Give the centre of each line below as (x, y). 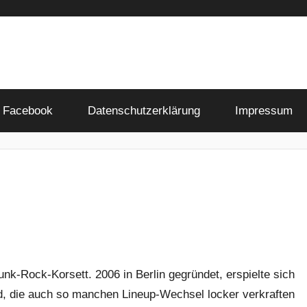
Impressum (263, 110)
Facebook (27, 110)
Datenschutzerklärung (144, 110)
